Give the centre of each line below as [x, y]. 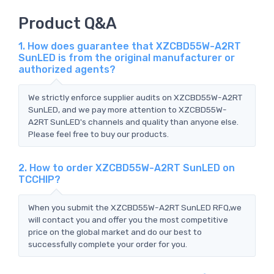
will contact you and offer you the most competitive [128, 219]
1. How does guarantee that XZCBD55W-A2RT [130, 46]
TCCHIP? [39, 179]
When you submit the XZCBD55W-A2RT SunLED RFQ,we [135, 207]
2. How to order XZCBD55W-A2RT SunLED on [127, 168]
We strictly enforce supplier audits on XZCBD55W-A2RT [135, 97]
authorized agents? [67, 69]
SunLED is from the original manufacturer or [127, 57]
